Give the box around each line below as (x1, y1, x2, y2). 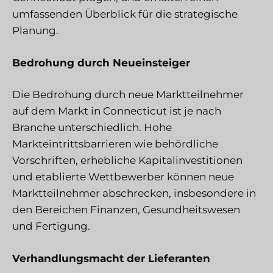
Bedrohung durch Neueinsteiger (12, 56, 190, 69)
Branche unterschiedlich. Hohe (12, 121, 172, 134)
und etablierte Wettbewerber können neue (12, 171, 234, 183)
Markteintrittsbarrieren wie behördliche (12, 138, 218, 151)
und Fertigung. (12, 220, 90, 233)
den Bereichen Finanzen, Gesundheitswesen (12, 204, 240, 216)
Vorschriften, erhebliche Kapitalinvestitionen (12, 154, 243, 167)
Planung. (12, 24, 58, 37)
